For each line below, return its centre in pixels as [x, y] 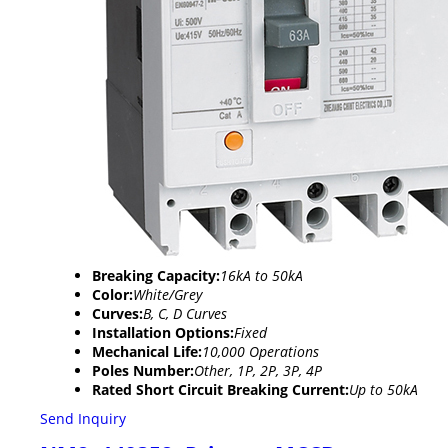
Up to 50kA [383, 389]
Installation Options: [163, 332]
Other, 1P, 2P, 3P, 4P [258, 370]
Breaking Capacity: [156, 275]
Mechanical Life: [147, 351]
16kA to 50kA [261, 275]
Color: [112, 294]
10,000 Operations [260, 351]
